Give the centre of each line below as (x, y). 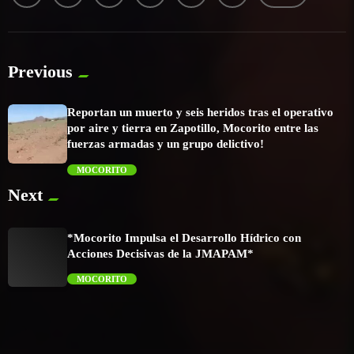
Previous (40, 72)
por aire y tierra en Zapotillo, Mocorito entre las (193, 128)
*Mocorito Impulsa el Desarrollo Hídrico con (184, 237)
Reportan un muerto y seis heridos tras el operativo (200, 113)
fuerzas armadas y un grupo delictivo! (166, 144)
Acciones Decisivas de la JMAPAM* (160, 253)
